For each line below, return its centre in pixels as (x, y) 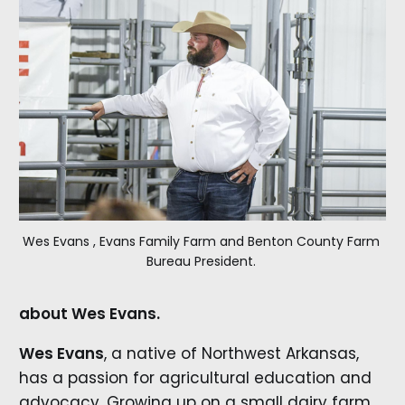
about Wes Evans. (89, 313)
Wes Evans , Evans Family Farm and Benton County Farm (201, 241)
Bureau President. (202, 261)
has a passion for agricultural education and (195, 377)
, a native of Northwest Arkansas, (231, 353)
